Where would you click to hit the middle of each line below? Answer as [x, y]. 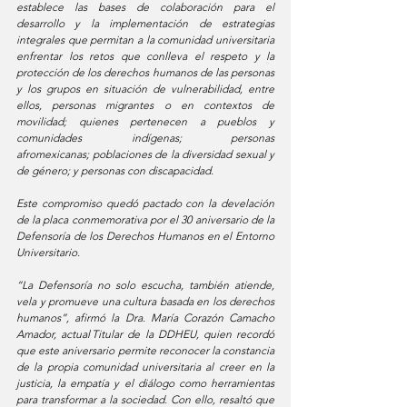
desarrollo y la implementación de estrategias [145, 24]
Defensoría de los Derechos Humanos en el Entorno [145, 236]
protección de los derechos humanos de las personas [145, 73]
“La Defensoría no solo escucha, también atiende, [145, 285]
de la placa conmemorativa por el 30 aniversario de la [145, 220]
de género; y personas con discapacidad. [115, 171]
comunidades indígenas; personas [145, 138]
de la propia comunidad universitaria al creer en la [145, 367]
